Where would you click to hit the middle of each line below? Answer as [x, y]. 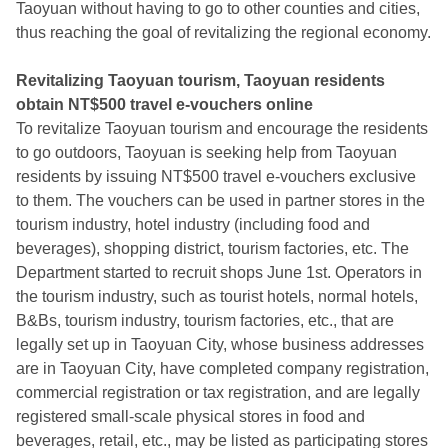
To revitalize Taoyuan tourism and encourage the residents [222, 128]
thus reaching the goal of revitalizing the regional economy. [223, 32]
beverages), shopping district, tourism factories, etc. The [212, 248]
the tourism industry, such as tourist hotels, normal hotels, [217, 296]
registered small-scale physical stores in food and [190, 416]
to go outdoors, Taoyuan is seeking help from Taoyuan [206, 152]
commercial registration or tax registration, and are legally [218, 392]
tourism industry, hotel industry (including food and [193, 224]
